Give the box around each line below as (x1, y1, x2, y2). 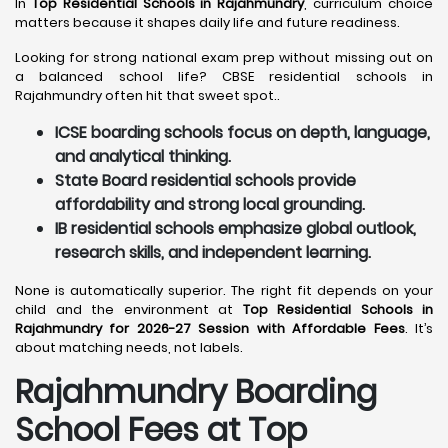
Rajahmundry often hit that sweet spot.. (15, 86, 280, 105)
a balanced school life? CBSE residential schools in (15, 67, 433, 86)
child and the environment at (15, 300, 243, 319)
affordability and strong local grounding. (55, 193, 365, 216)
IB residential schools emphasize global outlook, (55, 217, 416, 240)
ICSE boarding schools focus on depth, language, (55, 121, 430, 144)
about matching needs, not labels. (15, 338, 243, 357)
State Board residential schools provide (55, 169, 356, 192)
